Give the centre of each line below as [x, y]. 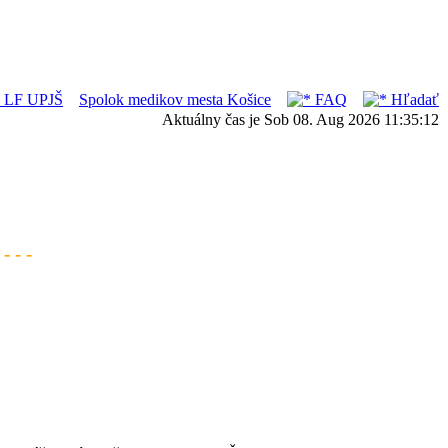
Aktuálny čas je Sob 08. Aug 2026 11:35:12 [300, 119]
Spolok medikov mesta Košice [175, 99]
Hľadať [413, 99]
